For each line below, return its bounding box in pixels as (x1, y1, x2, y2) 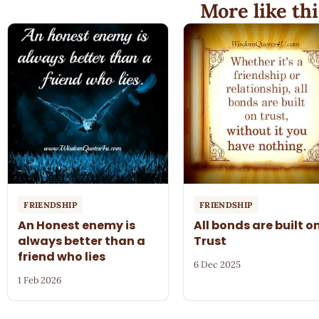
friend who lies (18, 248, 106, 265)
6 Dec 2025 (194, 258, 241, 271)
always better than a (18, 232, 146, 249)
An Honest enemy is (18, 216, 136, 234)
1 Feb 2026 (18, 273, 62, 286)
